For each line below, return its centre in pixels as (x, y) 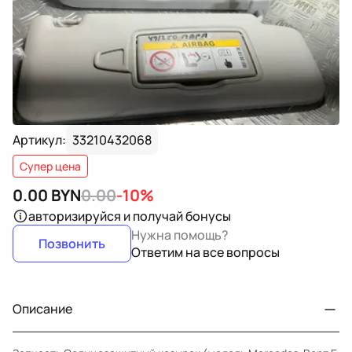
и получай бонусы (177, 216)
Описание (42, 309)
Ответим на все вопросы (205, 252)
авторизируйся (75, 216)
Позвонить (72, 244)
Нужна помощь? (180, 235)
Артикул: (39, 140)
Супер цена (50, 166)
